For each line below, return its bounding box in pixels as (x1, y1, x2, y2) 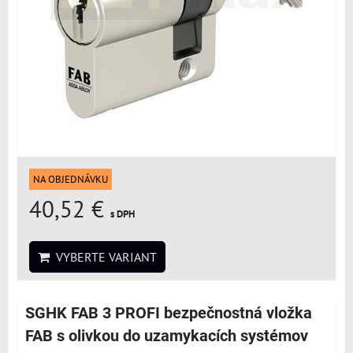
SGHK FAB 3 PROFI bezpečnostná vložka (25, 304, 312, 322)
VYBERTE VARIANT (50, 249, 157, 265)
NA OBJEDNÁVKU (33, 173, 108, 186)
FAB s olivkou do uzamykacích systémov (25, 327, 308, 345)
